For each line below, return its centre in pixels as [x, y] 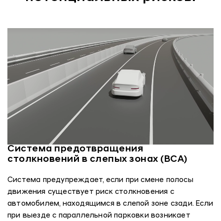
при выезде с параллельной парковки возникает [99, 216]
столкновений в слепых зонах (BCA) [97, 160]
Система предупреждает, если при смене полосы [100, 181]
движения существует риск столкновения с [91, 192]
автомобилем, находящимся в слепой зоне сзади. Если [110, 204]
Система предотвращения [75, 149]
